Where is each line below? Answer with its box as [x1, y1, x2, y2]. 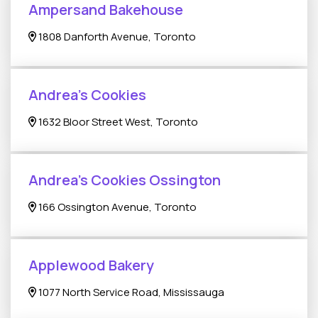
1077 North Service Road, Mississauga [36, 285, 225, 300]
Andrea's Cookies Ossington [28, 170, 221, 190]
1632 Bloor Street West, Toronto [36, 114, 199, 129]
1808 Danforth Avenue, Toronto [36, 29, 197, 44]
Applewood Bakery [28, 256, 154, 275]
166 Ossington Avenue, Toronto [36, 199, 197, 214]
